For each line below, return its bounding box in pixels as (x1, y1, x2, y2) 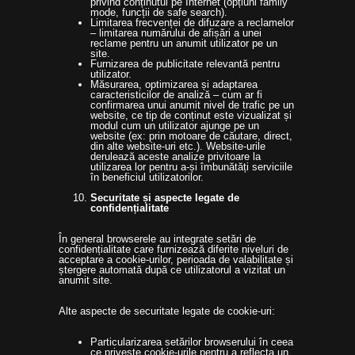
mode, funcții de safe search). (90, 6, 227, 18)
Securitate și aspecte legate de (90, 192, 239, 204)
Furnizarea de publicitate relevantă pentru (90, 58, 280, 70)
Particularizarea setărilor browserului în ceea (90, 336, 293, 348)
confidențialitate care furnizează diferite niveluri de (59, 243, 288, 255)
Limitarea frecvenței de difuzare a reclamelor (90, 17, 294, 29)
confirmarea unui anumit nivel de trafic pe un (90, 99, 294, 111)
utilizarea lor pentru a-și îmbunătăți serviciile (90, 161, 292, 173)
